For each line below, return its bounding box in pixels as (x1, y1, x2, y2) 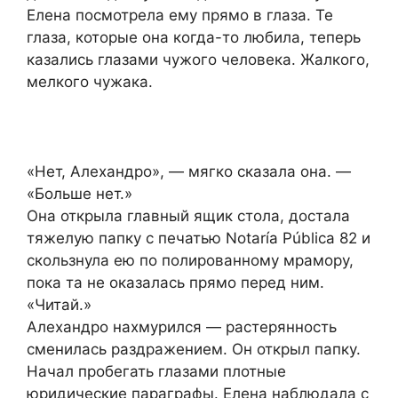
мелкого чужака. (27, 72, 153, 91)
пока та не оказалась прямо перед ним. (27, 273, 324, 291)
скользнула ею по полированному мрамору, (27, 251, 354, 269)
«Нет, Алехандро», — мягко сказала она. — (27, 162, 351, 180)
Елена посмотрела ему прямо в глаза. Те (27, 5, 333, 24)
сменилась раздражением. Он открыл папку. (27, 339, 361, 358)
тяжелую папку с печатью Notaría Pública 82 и (27, 228, 370, 247)
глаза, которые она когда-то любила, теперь (27, 28, 361, 46)
